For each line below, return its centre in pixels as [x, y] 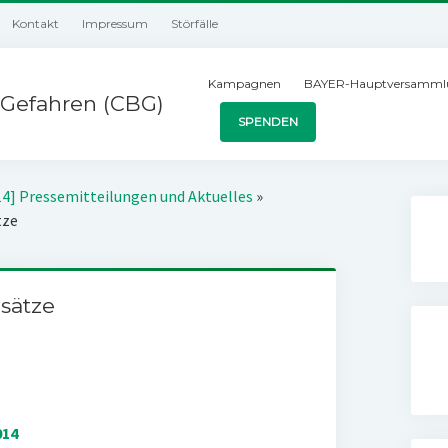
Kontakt [36, 23]
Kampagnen [245, 83]
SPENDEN [268, 121]
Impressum [115, 23]
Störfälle [195, 23]
